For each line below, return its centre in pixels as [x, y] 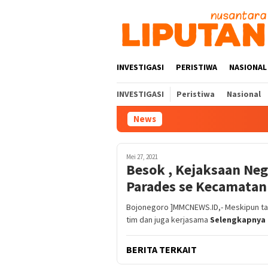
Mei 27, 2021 [142, 157]
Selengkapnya [238, 220]
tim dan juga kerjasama [168, 220]
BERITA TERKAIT [162, 249]
